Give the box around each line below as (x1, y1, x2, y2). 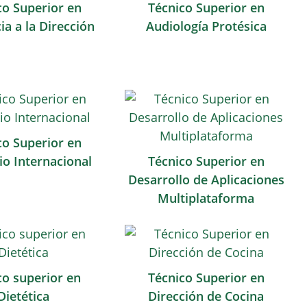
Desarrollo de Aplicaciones (127, 171, 284, 188)
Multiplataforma (158, 190, 255, 206)
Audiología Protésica (145, 18, 267, 34)
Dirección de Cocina (148, 288, 265, 304)
